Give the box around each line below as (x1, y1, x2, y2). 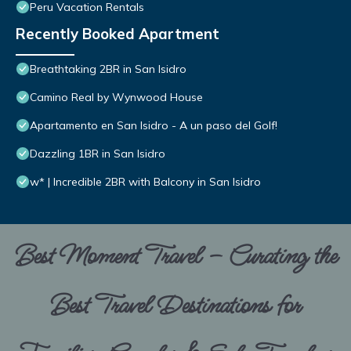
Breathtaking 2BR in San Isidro (30, 62, 186, 77)
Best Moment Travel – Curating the (14, 238, 337, 276)
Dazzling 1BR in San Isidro (30, 147, 165, 161)
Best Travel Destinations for (50, 288, 301, 325)
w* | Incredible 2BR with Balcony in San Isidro (30, 175, 261, 190)
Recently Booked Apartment (16, 24, 219, 44)
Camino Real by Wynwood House (30, 90, 203, 105)
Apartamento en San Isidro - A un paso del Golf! (30, 118, 277, 133)
